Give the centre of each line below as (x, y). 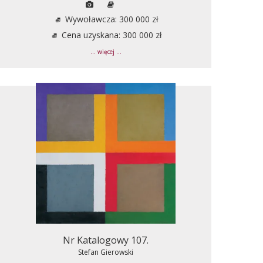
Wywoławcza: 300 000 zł (110, 19)
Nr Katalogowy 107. (106, 240)
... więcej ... (106, 52)
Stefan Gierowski (106, 252)
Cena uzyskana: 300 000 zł (110, 35)
